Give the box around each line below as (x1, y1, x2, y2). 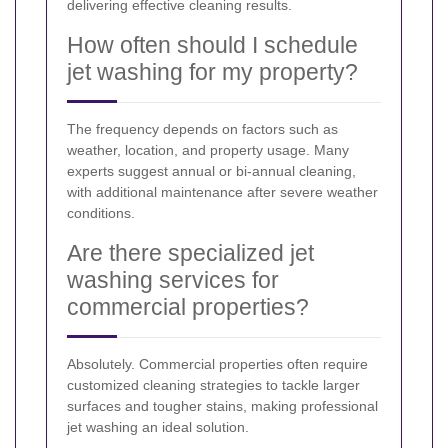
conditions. (67, 204, 135, 221)
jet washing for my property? (67, 58, 358, 85)
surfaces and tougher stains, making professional (67, 397, 378, 414)
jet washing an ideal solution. (67, 418, 249, 435)
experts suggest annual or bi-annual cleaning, (67, 162, 356, 179)
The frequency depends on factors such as (67, 120, 338, 137)
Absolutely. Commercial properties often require (67, 355, 368, 372)
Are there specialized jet (67, 239, 314, 266)
